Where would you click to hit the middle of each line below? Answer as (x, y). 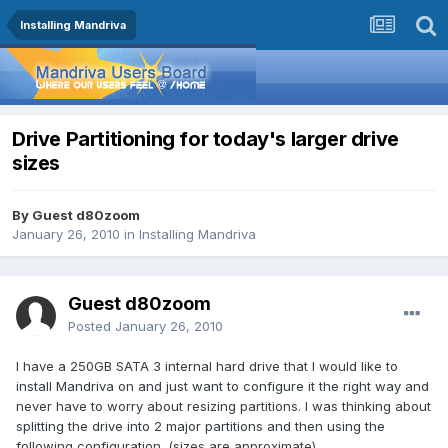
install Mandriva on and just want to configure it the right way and (222, 386)
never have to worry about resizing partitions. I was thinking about (223, 406)
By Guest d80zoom (76, 215)
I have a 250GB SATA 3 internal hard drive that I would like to (207, 366)
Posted (91, 326)
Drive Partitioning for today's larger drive (205, 139)
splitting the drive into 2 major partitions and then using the (200, 426)
